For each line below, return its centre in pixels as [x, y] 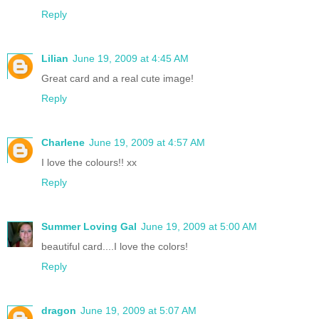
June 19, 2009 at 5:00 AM [199, 226]
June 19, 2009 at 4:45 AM [131, 58]
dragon [59, 310]
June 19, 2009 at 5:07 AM [138, 310]
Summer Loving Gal [89, 226]
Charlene [63, 142]
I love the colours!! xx [89, 162]
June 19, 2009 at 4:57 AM [147, 142]
